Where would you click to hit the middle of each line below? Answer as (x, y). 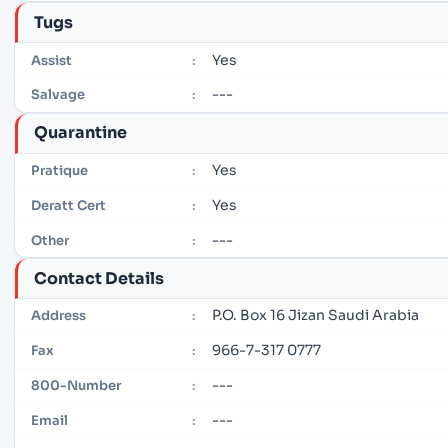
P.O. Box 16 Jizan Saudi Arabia (316, 315)
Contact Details (99, 278)
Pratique (59, 171)
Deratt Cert (68, 205)
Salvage (58, 95)
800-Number (76, 385)
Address (58, 316)
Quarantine (80, 133)
